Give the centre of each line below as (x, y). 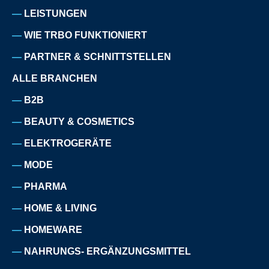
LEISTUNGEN (56, 13)
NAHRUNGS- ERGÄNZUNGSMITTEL (107, 251)
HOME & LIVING (60, 208)
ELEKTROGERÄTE (68, 143)
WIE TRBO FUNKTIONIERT (86, 35)
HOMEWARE (53, 229)
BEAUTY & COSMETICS (79, 121)
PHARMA (46, 186)
